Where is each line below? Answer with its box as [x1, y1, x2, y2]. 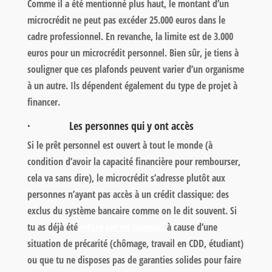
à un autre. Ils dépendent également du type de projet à [27, 78, 237, 92]
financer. [27, 95, 60, 109]
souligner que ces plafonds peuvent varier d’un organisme [27, 62, 244, 76]
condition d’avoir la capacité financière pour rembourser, [27, 154, 240, 168]
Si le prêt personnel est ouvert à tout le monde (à [27, 138, 212, 152]
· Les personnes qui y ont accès [27, 118, 194, 133]
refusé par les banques [80, 220, 165, 234]
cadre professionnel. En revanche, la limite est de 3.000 [27, 29, 233, 43]
